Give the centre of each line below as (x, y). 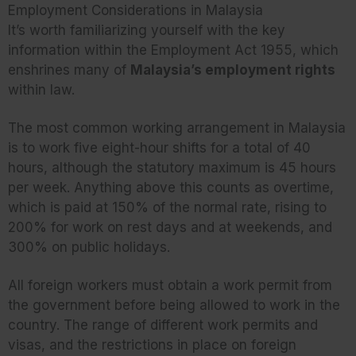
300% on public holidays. (89, 248)
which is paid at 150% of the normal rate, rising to (167, 208)
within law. (41, 90)
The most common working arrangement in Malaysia (177, 128)
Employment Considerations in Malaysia (135, 11)
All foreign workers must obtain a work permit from (170, 286)
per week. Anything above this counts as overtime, (171, 188)
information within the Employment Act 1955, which (173, 50)
